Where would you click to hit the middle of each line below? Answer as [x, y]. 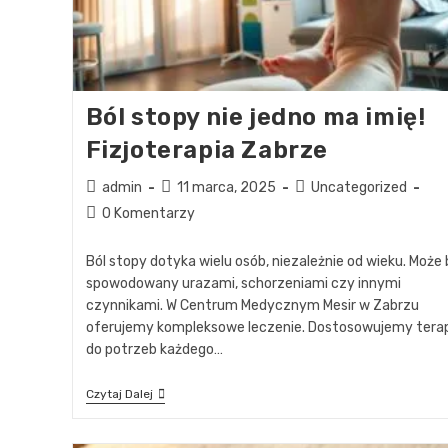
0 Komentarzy [148, 213]
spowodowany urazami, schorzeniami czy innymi [243, 283]
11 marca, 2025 [226, 187]
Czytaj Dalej [119, 393]
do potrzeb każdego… [154, 349]
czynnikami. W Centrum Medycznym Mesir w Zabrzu [252, 305]
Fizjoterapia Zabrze [206, 149]
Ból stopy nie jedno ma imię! [255, 116]
